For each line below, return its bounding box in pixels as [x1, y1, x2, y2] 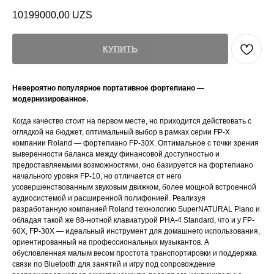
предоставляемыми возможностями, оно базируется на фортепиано [12, 161, 253, 170]
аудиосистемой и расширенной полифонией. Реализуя [12, 194, 206, 203]
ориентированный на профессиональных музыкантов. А [12, 238, 209, 247]
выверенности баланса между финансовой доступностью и [12, 150, 220, 159]
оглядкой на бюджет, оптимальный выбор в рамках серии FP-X [12, 128, 230, 137]
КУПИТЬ [103, 44, 138, 54]
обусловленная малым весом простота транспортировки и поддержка [12, 249, 257, 258]
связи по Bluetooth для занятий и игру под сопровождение [12, 260, 215, 269]
